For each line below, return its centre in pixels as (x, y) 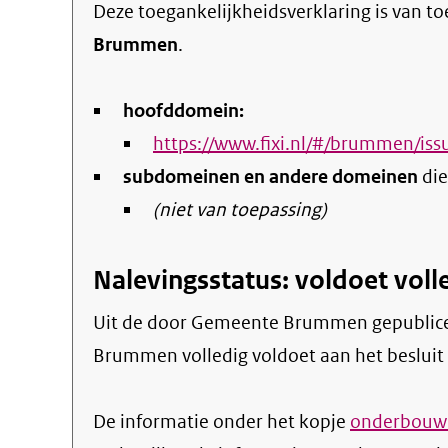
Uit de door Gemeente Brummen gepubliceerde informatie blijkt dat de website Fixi (99, 322)
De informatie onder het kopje (221, 421)
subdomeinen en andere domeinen (270, 176)
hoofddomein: (183, 110)
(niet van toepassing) (240, 209)
